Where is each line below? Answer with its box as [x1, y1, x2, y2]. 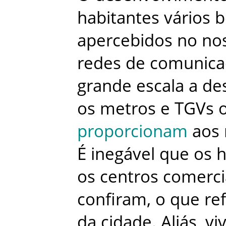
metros [100, 96, 156, 120]
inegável [91, 142, 155, 165]
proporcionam [77, 119, 188, 142]
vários [164, 6, 210, 29]
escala [136, 74, 184, 97]
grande [77, 74, 132, 97]
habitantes [77, 6, 159, 29]
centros [100, 164, 158, 188]
